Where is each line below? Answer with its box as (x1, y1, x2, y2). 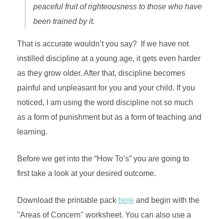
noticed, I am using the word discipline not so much (17, 98, 193, 107)
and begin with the (134, 196, 199, 205)
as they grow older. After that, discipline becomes (17, 69, 185, 78)
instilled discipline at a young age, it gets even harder (17, 54, 200, 63)
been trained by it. (33, 17, 95, 26)
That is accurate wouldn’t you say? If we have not (17, 40, 189, 48)
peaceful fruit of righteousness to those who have (33, 2, 202, 11)
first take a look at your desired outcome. (17, 169, 156, 178)
